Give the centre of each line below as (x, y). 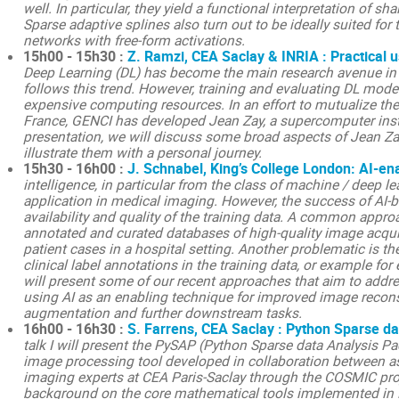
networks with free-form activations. (134, 40)
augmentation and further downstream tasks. (162, 313)
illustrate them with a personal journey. (142, 152)
